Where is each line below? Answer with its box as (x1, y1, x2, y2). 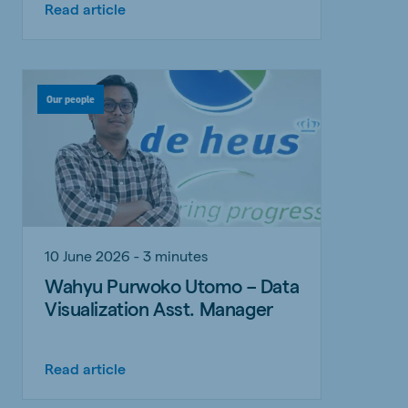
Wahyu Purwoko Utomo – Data (45, 273, 300, 297)
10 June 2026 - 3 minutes (45, 246, 208, 264)
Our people (46, 93, 95, 105)
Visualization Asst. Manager (45, 296, 273, 320)
